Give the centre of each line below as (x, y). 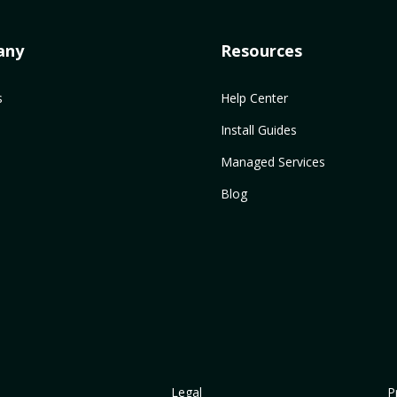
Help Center (255, 97)
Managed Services (273, 162)
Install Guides (259, 129)
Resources (262, 50)
